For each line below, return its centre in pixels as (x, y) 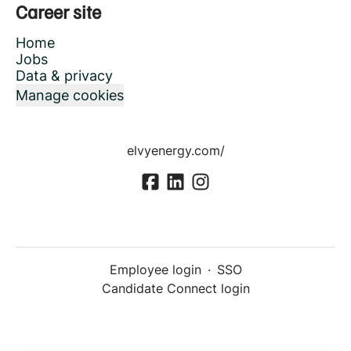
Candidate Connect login (175, 289)
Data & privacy (64, 76)
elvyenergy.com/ (175, 150)
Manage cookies (70, 95)
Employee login (155, 270)
